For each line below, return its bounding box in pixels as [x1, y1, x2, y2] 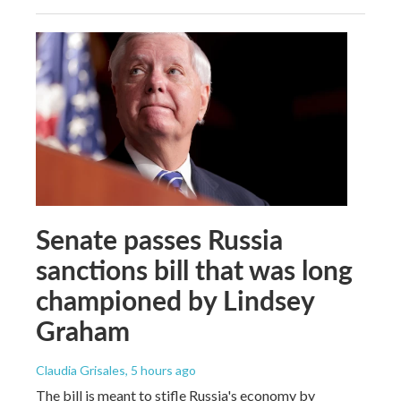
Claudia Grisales [36, 362, 125, 378]
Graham [36, 311, 130, 349]
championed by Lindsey [36, 280, 314, 319]
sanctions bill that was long [36, 250, 353, 288]
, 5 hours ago [125, 362, 196, 378]
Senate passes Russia [36, 219, 283, 258]
